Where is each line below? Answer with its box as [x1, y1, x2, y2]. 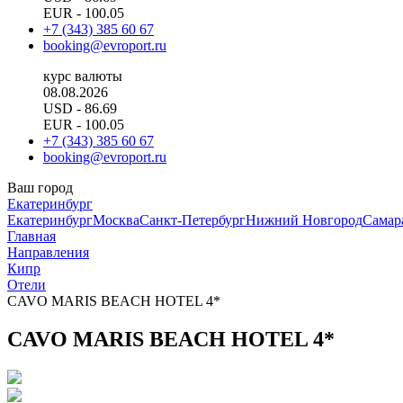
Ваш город [7, 180, 73, 195]
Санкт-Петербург [139, 212, 246, 228]
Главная [7, 228, 56, 244]
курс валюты [43, 68, 122, 84]
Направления [7, 245, 89, 260]
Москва [93, 212, 139, 228]
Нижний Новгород [246, 212, 363, 228]
